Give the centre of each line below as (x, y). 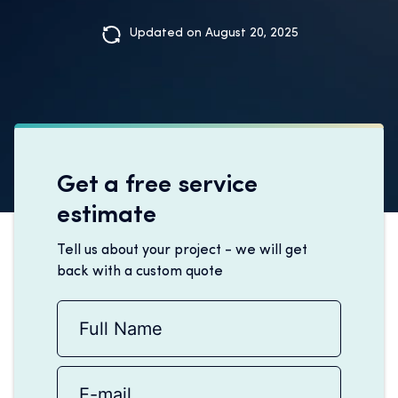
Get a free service (157, 186)
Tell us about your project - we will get (182, 251)
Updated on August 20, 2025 (214, 33)
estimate (107, 216)
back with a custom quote (140, 272)
